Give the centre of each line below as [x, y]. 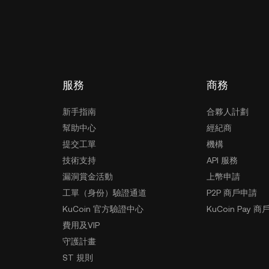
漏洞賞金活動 [88, 177]
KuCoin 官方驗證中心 [103, 209]
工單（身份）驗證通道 [104, 193]
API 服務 [222, 160]
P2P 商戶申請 [232, 193]
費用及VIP [81, 225]
